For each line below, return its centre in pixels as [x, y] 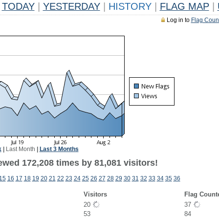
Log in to [179, 20]
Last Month [20, 149]
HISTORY [130, 6]
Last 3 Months [59, 149]
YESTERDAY [71, 6]
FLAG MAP [184, 6]
